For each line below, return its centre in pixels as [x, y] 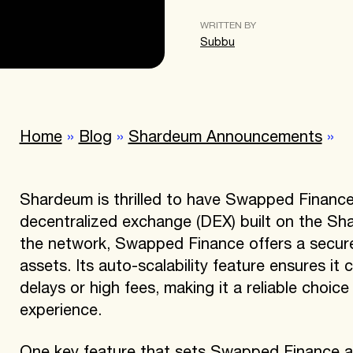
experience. [60, 312]
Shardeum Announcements [225, 138]
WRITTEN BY [228, 26]
